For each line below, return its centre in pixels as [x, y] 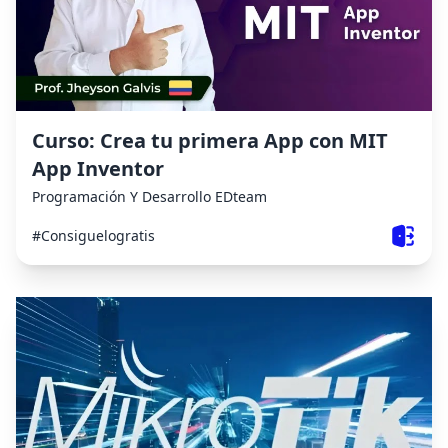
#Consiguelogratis [93, 235]
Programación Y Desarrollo [121, 196]
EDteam [241, 196]
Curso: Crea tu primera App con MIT [210, 140]
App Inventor [98, 168]
